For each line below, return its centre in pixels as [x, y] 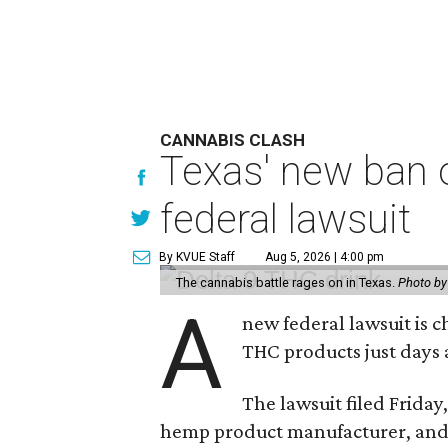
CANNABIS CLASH [232, 140]
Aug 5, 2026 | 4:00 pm [324, 257]
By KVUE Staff [197, 257]
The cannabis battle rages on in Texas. [287, 282]
